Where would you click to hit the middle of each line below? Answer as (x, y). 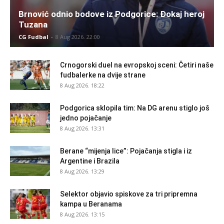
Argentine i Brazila (90, 161)
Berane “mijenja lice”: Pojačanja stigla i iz (126, 151)
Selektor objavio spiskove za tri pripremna (129, 194)
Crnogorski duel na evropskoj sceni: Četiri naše (137, 65)
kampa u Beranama (91, 204)
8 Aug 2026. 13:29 (82, 171)
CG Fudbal (33, 36)
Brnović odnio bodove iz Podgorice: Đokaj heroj (111, 14)
